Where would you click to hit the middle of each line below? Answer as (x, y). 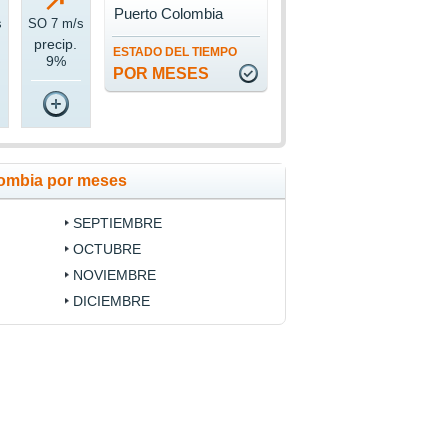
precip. (56, 44)
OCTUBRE (106, 249)
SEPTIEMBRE (117, 223)
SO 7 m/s (55, 24)
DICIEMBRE (111, 301)
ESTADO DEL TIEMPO (174, 52)
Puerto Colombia (168, 14)
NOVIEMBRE (114, 275)
